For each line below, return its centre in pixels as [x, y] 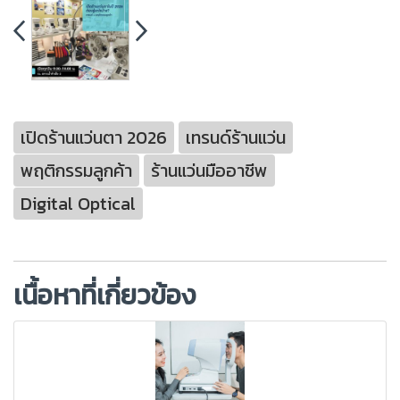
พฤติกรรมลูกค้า [76, 170]
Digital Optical [78, 203]
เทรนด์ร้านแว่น [236, 137]
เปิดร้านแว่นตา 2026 [94, 137]
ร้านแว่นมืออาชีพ [209, 170]
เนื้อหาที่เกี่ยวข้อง [105, 295]
